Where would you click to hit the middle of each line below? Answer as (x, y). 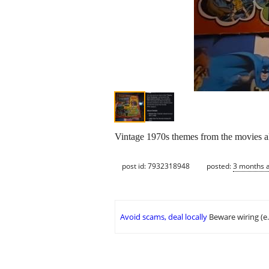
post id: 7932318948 (156, 166)
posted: (220, 166)
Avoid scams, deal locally (164, 217)
